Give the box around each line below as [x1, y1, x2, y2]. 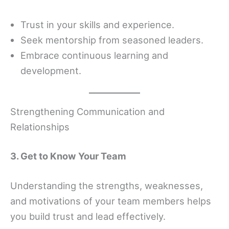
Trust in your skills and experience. [20, 19, 174, 31]
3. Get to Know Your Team [10, 150, 126, 162]
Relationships [10, 121, 70, 132]
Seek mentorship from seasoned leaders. [20, 34, 203, 46]
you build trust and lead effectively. [10, 210, 166, 222]
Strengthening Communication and [10, 105, 165, 117]
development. [20, 65, 81, 77]
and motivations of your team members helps [10, 195, 211, 207]
